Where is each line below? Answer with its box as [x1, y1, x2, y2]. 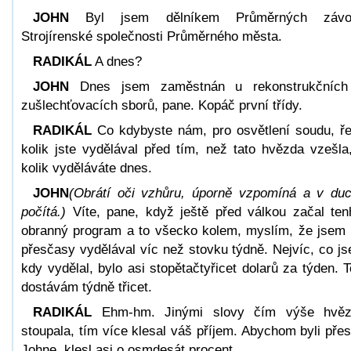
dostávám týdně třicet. [21, 279, 152, 295]
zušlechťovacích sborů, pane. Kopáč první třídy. [21, 97, 302, 113]
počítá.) [21, 204, 66, 219]
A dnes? [92, 53, 142, 69]
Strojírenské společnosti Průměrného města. [21, 28, 282, 44]
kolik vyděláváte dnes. [21, 160, 152, 175]
